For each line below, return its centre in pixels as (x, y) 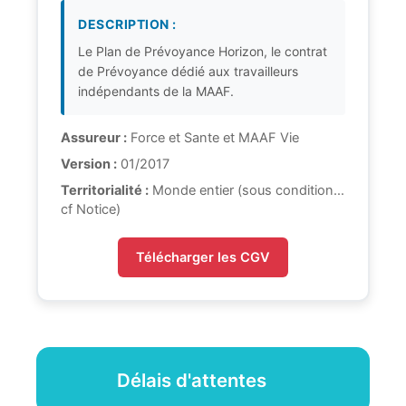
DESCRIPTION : (127, 24)
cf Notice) (91, 210)
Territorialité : (105, 191)
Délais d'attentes (194, 381)
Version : (89, 164)
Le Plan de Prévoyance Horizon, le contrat (203, 52)
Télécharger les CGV (203, 258)
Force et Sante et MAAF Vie (213, 138)
